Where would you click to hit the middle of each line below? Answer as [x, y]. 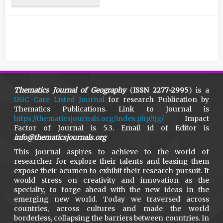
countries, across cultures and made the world [111, 209]
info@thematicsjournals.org [60, 137]
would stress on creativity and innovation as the [111, 180]
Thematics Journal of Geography [70, 90]
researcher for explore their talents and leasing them [111, 161]
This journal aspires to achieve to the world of [111, 152]
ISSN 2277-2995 [161, 90]
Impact [186, 118]
